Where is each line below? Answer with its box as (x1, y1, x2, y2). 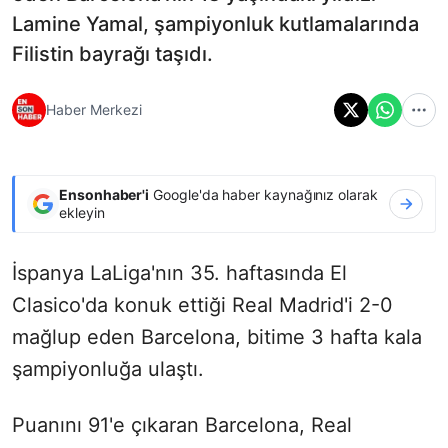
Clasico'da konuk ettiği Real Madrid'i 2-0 (12, 292, 393, 317)
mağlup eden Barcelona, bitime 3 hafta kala (12, 324, 422, 349)
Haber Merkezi (46, 101, 142, 119)
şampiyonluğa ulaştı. (12, 356, 204, 381)
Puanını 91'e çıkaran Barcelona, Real (12, 412, 352, 437)
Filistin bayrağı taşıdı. (12, 41, 213, 66)
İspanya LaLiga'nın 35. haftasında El (12, 260, 347, 285)
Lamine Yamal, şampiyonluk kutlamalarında (12, 11, 419, 36)
